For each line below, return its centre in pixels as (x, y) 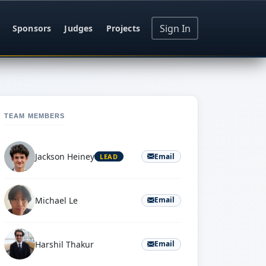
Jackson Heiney (65, 157)
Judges (79, 28)
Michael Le (56, 200)
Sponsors (32, 28)
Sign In (175, 28)
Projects (123, 28)
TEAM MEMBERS (35, 116)
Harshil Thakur (64, 244)
